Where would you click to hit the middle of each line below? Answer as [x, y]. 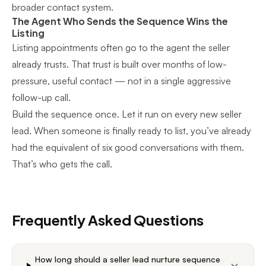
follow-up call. [41, 97]
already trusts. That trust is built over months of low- [119, 64]
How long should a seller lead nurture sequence [127, 259]
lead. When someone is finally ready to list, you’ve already [132, 131]
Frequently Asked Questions [108, 220]
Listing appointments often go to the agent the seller [121, 47]
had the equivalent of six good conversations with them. [128, 147]
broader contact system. [63, 7]
